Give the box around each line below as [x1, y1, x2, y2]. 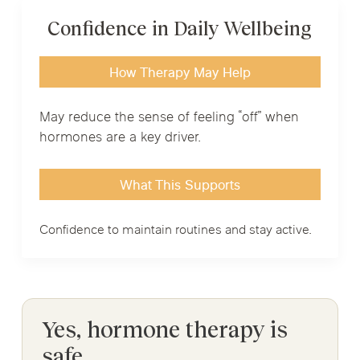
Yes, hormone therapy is [42, 317, 288, 343]
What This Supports [119, 177, 240, 197]
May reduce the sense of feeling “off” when [39, 108, 299, 128]
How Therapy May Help [108, 64, 251, 84]
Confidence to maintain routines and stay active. [39, 221, 312, 239]
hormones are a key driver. [39, 128, 201, 148]
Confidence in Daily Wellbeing [47, 18, 313, 40]
